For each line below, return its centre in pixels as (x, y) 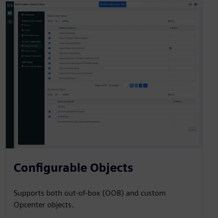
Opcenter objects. (44, 205)
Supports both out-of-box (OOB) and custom (90, 193)
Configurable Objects (73, 168)
